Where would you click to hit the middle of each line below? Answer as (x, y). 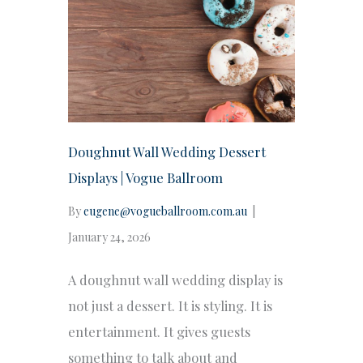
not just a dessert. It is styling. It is (170, 305)
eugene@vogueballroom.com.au (165, 211)
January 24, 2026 (109, 237)
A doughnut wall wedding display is (175, 279)
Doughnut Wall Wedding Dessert (167, 151)
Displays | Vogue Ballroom (145, 177)
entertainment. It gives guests (159, 331)
